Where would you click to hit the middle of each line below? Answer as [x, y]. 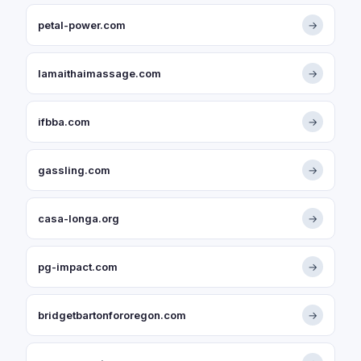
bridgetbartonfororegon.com [112, 315]
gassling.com [74, 170]
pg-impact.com [78, 267]
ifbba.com [64, 122]
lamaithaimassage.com [100, 73]
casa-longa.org [79, 218]
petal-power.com [82, 25]
